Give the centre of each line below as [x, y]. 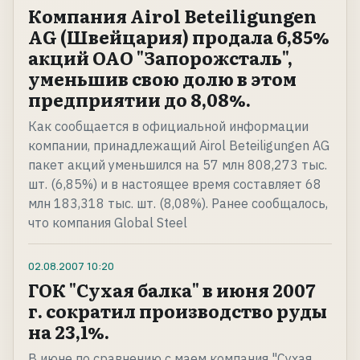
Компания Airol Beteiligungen [172, 16]
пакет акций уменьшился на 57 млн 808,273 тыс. [178, 165]
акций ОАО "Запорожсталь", [160, 58]
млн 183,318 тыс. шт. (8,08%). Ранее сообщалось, [178, 204]
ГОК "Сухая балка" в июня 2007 [172, 290]
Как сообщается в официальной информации [168, 127]
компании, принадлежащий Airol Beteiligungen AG [179, 146]
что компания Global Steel [108, 223]
